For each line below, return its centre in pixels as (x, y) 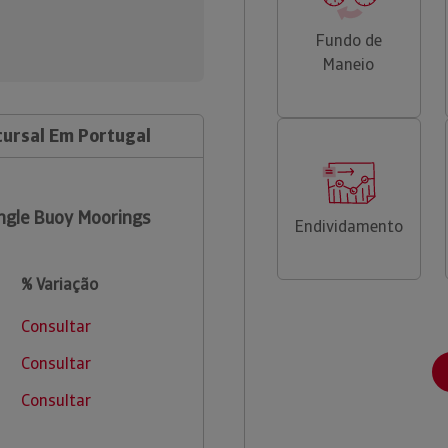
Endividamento (348, 226)
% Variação (59, 284)
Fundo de (348, 40)
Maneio (349, 64)
